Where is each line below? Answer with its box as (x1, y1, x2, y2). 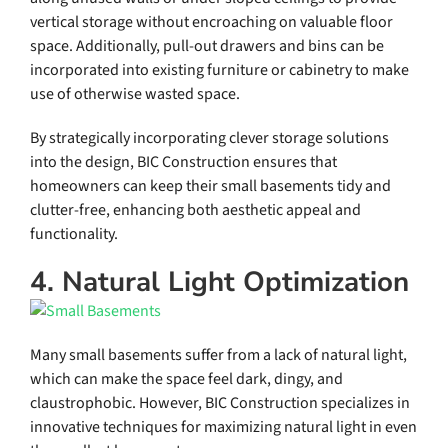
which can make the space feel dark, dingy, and (29, 368, 343, 391)
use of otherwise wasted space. (29, 83, 240, 106)
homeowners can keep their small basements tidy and (29, 175, 391, 198)
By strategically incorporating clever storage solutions (29, 127, 389, 150)
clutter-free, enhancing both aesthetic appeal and (29, 199, 361, 222)
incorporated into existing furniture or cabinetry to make (29, 59, 409, 82)
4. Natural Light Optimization (29, 263, 409, 302)
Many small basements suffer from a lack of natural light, (29, 344, 407, 367)
